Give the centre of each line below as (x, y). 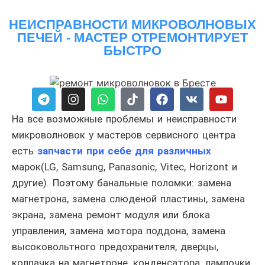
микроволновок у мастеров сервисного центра (124, 135)
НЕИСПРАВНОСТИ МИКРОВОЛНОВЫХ (132, 24)
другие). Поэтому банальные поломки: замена (122, 183)
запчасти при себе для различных (124, 151)
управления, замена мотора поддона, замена (119, 231)
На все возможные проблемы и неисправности (124, 119)
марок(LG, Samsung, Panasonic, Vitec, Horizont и (125, 167)
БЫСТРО (132, 50)
